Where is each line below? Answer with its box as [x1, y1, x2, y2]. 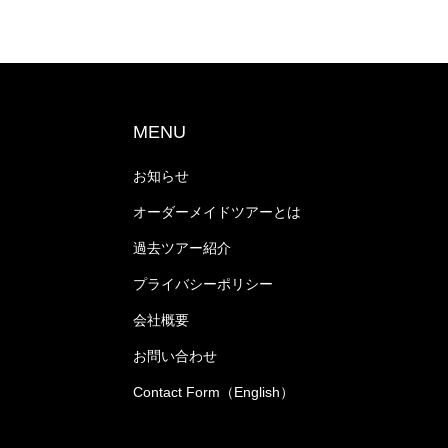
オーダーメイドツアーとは [132, 204, 301, 220]
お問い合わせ [132, 348, 217, 364]
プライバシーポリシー [132, 276, 273, 292]
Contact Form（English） [132, 384, 294, 400]
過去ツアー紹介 [132, 240, 231, 256]
